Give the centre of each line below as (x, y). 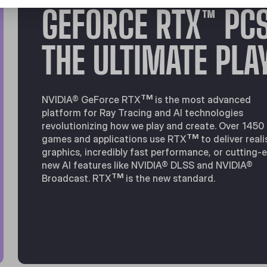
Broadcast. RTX (77, 178)
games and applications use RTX (114, 139)
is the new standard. (170, 178)
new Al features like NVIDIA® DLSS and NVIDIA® (148, 165)
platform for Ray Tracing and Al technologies (143, 113)
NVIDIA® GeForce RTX (91, 100)
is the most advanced (202, 100)
